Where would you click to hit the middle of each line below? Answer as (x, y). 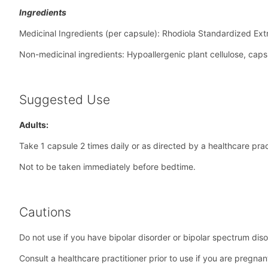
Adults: (34, 125)
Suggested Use (65, 100)
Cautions (45, 212)
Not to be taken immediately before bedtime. (107, 167)
